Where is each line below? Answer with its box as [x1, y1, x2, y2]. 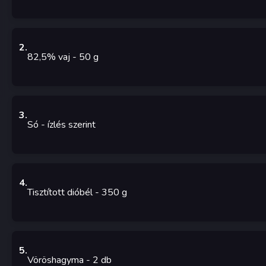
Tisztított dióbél [27, 186, 93, 199]
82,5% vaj [27, 50, 70, 64]
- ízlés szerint [41, 118, 96, 132]
